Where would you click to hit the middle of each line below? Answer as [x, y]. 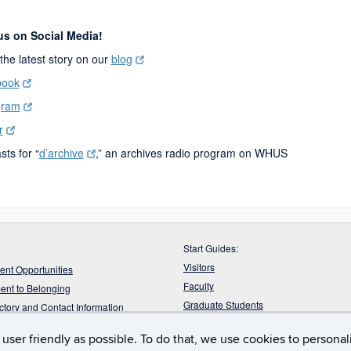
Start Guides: [211, 248]
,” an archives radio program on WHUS [191, 153]
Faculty [199, 286]
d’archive [61, 153]
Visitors [199, 267]
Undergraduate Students [236, 323]
